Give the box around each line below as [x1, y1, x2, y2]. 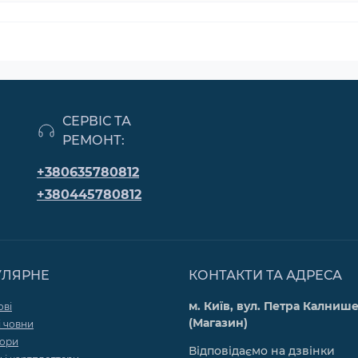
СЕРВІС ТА [62, 113, 131, 129]
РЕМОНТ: [62, 133, 125, 148]
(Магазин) [189, 316, 248, 330]
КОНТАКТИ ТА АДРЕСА [189, 268, 342, 283]
